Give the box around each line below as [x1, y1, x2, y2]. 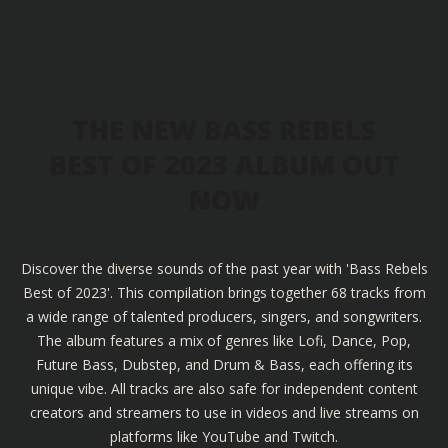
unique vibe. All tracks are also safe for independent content [30, 379, 418, 399]
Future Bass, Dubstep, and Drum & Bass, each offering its [35, 355, 413, 375]
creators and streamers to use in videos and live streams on [29, 403, 419, 423]
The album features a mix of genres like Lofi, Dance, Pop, [37, 331, 411, 351]
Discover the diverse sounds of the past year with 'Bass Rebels [20, 259, 428, 279]
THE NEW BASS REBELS [72, 111, 376, 149]
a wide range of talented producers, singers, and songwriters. [26, 307, 422, 327]
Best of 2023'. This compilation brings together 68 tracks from [22, 283, 426, 303]
